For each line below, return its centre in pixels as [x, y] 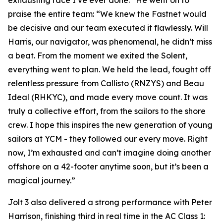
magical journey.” [42, 180]
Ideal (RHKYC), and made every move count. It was [108, 97]
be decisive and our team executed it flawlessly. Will [108, 28]
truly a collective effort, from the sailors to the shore [107, 111]
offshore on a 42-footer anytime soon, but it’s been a [108, 166]
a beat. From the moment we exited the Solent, [98, 55]
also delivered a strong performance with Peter [120, 202]
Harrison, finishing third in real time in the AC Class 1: [107, 216]
